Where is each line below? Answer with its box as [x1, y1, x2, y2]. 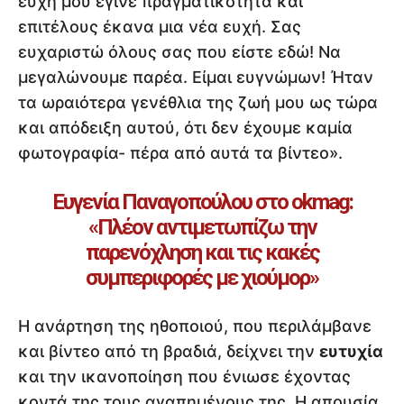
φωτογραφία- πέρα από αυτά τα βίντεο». [18, 143, 343, 163]
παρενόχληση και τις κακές [85, 240, 319, 266]
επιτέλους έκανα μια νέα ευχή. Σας [18, 17, 301, 37]
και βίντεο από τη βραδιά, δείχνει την [18, 342, 319, 362]
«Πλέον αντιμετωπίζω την [87, 215, 317, 241]
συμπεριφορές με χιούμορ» [86, 265, 318, 291]
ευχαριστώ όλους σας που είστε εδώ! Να [18, 42, 341, 62]
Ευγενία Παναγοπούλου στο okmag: [51, 189, 353, 216]
